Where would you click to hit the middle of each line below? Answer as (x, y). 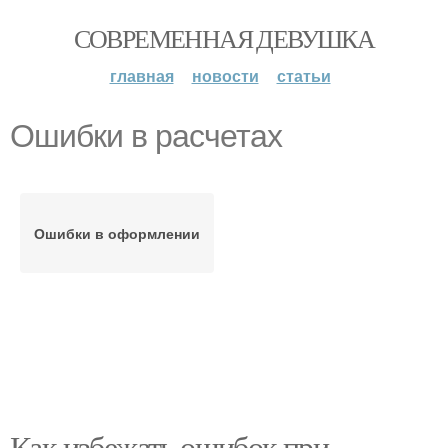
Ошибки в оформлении (117, 233)
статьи (303, 75)
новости (225, 75)
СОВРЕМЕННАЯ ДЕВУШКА (224, 38)
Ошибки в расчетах (146, 136)
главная (141, 75)
